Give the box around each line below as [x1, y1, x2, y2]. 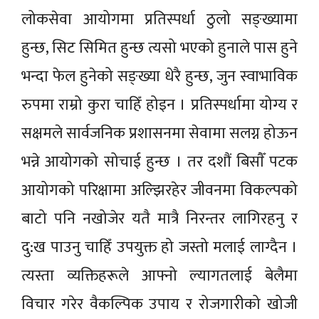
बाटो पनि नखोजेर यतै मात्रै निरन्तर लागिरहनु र [21, 205, 298, 232]
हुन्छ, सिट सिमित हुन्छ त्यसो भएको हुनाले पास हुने [21, 34, 298, 61]
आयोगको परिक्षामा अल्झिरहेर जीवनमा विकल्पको [21, 177, 298, 204]
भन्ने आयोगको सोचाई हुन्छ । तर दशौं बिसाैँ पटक [21, 148, 298, 175]
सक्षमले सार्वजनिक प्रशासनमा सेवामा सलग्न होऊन [21, 120, 298, 147]
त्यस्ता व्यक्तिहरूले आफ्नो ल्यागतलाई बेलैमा [21, 262, 298, 289]
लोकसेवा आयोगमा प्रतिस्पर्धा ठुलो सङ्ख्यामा [21, 6, 298, 33]
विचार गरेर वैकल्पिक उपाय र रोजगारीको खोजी [21, 291, 298, 318]
